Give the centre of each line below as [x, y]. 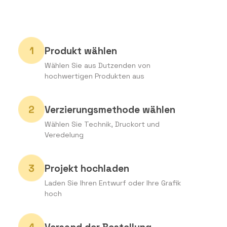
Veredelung [64, 135]
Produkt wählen [81, 51]
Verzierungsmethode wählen [110, 110]
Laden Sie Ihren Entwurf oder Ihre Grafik [113, 183]
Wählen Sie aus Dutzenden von [98, 66]
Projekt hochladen [87, 169]
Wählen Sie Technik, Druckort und [102, 124]
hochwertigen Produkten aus [95, 76]
